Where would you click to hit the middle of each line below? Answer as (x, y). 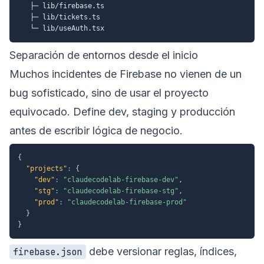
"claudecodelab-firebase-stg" (121, 191)
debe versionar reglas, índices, (161, 251)
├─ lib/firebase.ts (61, 6)
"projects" (47, 168)
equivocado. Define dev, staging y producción (122, 111)
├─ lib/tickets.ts (59, 17)
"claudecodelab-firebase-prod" (127, 202)
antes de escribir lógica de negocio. (96, 130)
